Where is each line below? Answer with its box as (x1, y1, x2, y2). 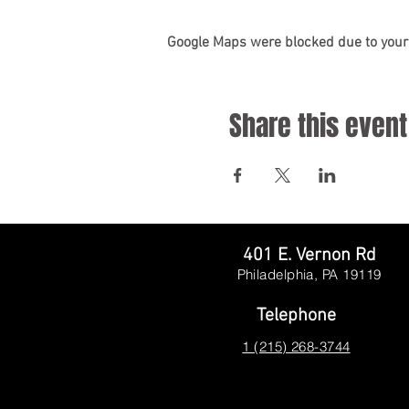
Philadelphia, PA (236, 266, 343, 283)
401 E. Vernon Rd (242, 245, 376, 267)
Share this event (228, 106, 407, 146)
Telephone (257, 305, 336, 327)
